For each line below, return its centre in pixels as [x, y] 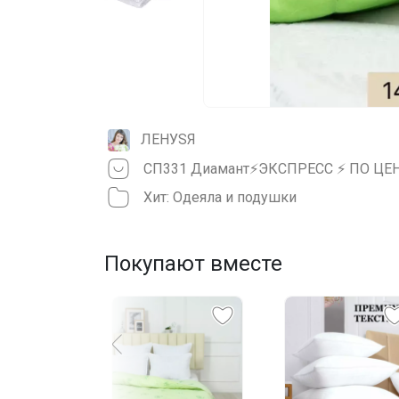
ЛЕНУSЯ [168, 140]
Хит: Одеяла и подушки [220, 197]
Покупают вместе [193, 263]
